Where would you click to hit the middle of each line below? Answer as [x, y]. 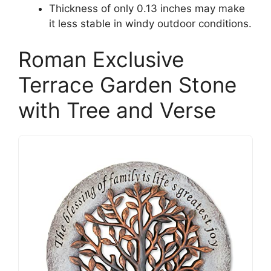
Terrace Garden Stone [127, 85]
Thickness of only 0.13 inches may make [147, 8]
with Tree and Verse [117, 110]
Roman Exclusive [101, 59]
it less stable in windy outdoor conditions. [150, 23]
